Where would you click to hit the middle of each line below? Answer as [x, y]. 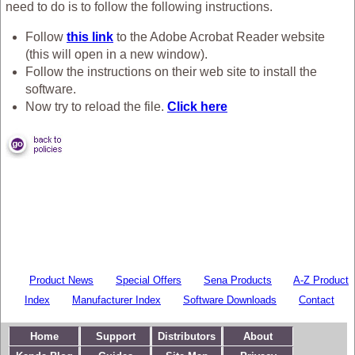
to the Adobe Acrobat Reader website [219, 36]
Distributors [187, 336]
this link [90, 36]
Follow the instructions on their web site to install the [171, 71]
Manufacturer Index [116, 300]
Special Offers [149, 280]
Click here [197, 106]
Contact [317, 300]
